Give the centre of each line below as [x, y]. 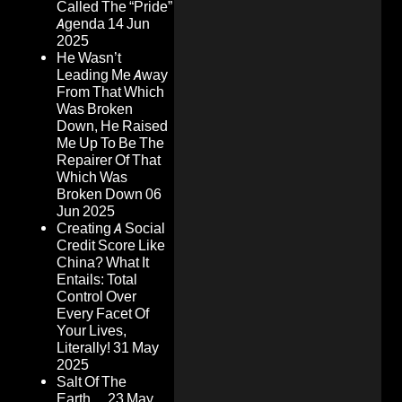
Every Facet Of [103, 314]
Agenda [81, 24]
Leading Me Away [112, 75]
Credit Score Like [111, 246]
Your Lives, [92, 331]
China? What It [103, 263]
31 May [136, 348]
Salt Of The [92, 382]
